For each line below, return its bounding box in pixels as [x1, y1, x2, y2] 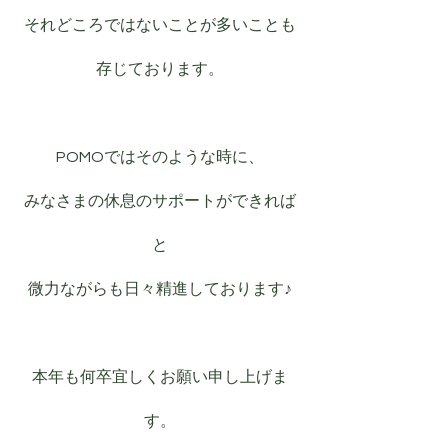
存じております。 [96, 61, 224, 77]
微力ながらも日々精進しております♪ [28, 281, 292, 297]
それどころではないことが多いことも [24, 17, 296, 33]
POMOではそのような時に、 [56, 149, 264, 165]
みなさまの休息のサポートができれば [24, 193, 296, 209]
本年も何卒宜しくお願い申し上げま [32, 369, 288, 385]
